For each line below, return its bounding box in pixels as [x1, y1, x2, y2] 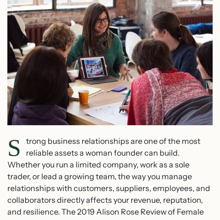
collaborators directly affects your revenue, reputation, [7, 195, 203, 205]
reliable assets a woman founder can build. [26, 148, 180, 158]
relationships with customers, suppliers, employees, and [7, 183, 210, 193]
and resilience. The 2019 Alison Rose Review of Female [7, 207, 204, 217]
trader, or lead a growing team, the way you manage [7, 171, 192, 182]
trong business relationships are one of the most [26, 136, 200, 146]
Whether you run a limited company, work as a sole [7, 160, 190, 170]
